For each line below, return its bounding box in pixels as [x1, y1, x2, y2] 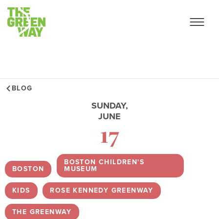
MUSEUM [64, 165, 98, 173]
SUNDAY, [91, 100, 128, 111]
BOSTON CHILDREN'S [64, 158, 145, 166]
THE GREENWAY [12, 208, 72, 216]
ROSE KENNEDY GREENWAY [50, 186, 153, 195]
